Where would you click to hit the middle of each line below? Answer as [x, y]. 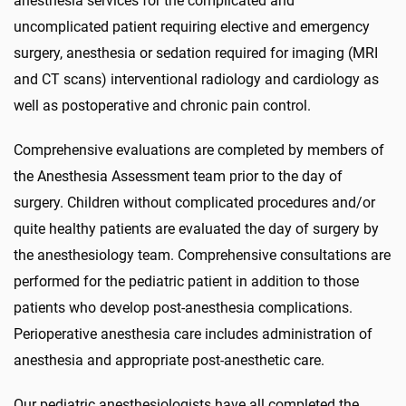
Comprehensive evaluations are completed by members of [199, 150]
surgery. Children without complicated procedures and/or [194, 203]
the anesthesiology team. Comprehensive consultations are [202, 255]
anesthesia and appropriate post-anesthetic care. [169, 360]
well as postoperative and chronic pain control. [162, 106]
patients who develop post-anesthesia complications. [183, 308]
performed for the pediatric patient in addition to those [186, 281]
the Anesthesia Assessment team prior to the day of [178, 176]
